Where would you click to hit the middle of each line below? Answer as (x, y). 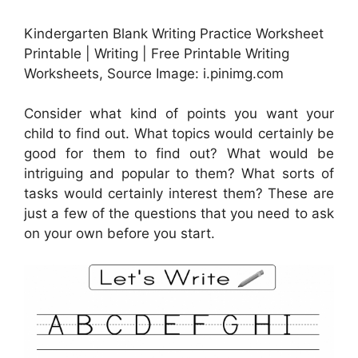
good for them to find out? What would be (179, 154)
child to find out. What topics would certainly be (179, 134)
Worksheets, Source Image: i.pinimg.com (154, 73)
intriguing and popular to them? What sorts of (179, 174)
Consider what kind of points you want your (179, 114)
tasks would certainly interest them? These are (179, 194)
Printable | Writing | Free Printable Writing (157, 53)
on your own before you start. (119, 234)
